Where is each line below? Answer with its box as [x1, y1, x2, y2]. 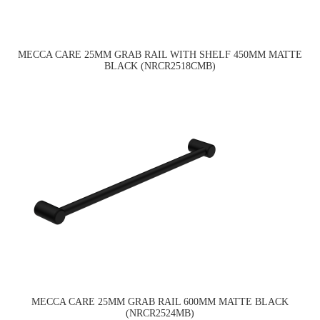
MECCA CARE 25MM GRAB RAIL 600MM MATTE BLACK [31, 296, 289, 307]
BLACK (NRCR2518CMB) [104, 60, 216, 71]
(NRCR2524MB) [126, 307, 194, 319]
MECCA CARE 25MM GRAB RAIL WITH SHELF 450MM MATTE [18, 49, 302, 60]
